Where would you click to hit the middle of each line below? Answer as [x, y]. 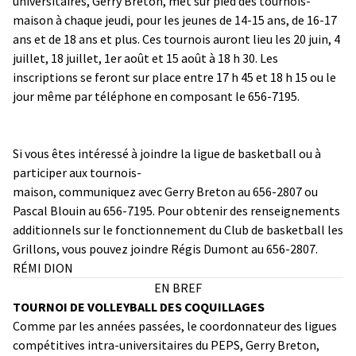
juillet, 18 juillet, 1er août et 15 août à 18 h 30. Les [145, 58]
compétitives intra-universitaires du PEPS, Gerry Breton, [166, 344]
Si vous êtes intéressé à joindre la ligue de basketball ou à [167, 153]
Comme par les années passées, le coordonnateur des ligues [175, 325]
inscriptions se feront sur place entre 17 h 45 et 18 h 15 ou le [174, 77]
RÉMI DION [43, 267]
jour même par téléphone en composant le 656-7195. [156, 96]
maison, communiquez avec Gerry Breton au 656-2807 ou [165, 191]
